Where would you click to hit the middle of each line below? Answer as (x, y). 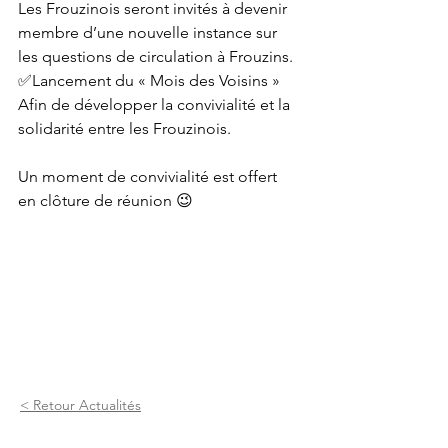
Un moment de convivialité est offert (149, 176)
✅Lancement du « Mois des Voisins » (149, 80)
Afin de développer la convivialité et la (156, 104)
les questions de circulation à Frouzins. (155, 56)
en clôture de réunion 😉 (105, 200)
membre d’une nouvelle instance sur (149, 32)
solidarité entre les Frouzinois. (124, 128)
